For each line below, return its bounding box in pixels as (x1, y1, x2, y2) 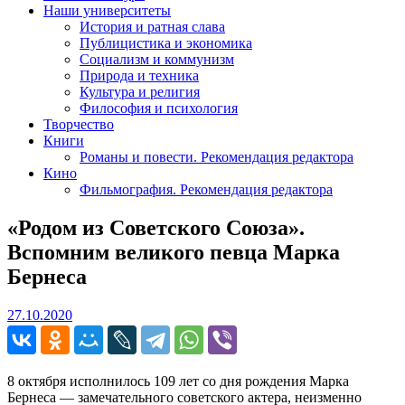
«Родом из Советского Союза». (7, 215, 305, 240)
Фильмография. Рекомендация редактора (80, 181, 333, 197)
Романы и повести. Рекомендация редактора (80, 148, 353, 165)
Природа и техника (80, 67, 199, 83)
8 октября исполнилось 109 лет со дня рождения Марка (7, 372, 349, 389)
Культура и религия (80, 83, 200, 99)
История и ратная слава (80, 18, 225, 34)
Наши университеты (43, 2, 171, 18)
